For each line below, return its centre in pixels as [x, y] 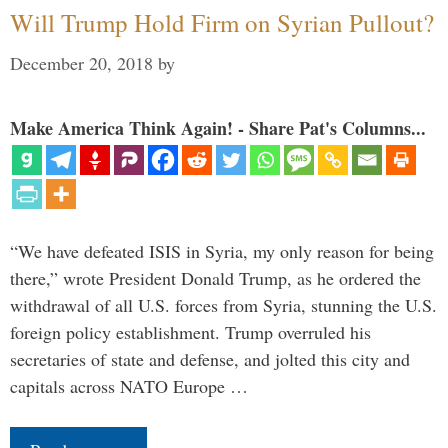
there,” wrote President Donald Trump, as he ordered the [215, 278]
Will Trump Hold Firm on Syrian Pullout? [222, 23]
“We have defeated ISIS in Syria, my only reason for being [222, 251]
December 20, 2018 [81, 63]
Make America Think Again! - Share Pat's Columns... [218, 128]
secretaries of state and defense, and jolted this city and [210, 359]
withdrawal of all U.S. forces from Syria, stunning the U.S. [223, 305]
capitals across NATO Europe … [129, 386]
